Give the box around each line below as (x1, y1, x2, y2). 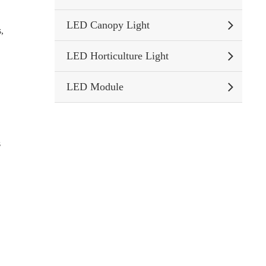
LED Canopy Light (66, 19, 150, 31)
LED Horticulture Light (66, 50, 169, 62)
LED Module (66, 81, 123, 93)
